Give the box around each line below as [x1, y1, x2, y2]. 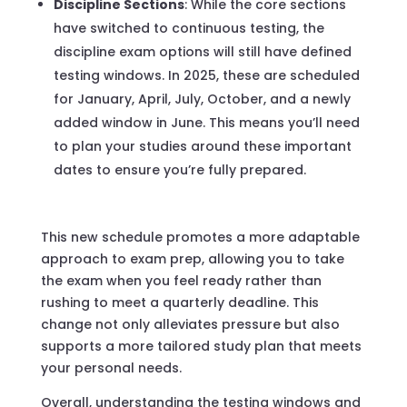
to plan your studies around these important [53, 136, 352, 155]
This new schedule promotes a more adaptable [40, 227, 360, 246]
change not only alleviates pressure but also [40, 314, 340, 333]
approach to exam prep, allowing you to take [40, 249, 344, 268]
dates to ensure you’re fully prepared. [53, 160, 306, 179]
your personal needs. [40, 358, 182, 377]
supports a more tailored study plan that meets [40, 336, 362, 355]
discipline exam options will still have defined [53, 42, 352, 61]
